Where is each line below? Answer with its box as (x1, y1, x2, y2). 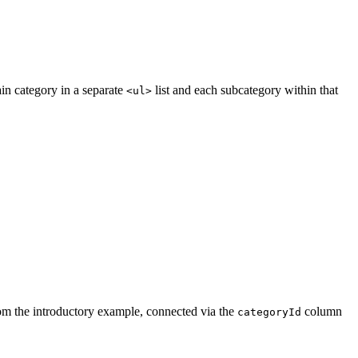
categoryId (237, 305, 301, 318)
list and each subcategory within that (152, 83, 338, 97)
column (301, 304, 342, 318)
